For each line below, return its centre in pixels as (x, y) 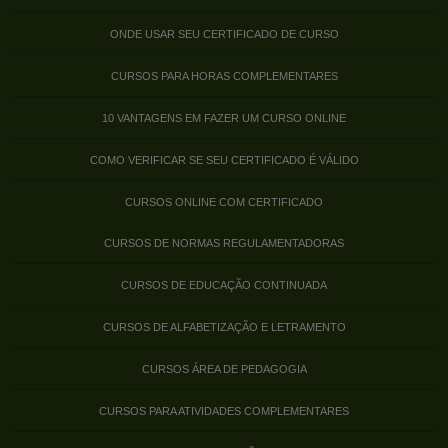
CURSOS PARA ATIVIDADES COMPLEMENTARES (224, 410)
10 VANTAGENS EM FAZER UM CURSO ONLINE (224, 117)
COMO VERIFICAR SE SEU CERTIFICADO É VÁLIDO (224, 159)
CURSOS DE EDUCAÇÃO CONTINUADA (224, 284)
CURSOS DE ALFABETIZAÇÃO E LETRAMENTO (224, 326)
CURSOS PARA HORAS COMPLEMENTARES (224, 75)
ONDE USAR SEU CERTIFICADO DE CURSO (224, 33)
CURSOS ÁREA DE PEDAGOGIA (224, 368)
